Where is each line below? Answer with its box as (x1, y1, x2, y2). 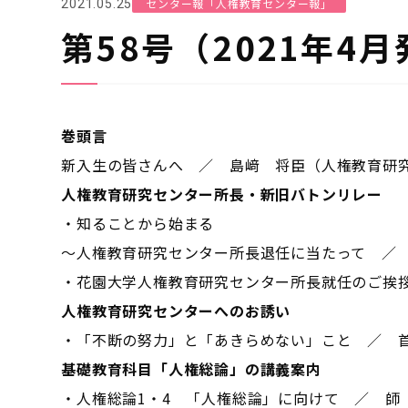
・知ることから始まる (61, 212, 215, 234)
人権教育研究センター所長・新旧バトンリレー (61, 183, 383, 205)
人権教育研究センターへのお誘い (61, 300, 291, 321)
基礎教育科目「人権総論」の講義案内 (61, 358, 321, 380)
